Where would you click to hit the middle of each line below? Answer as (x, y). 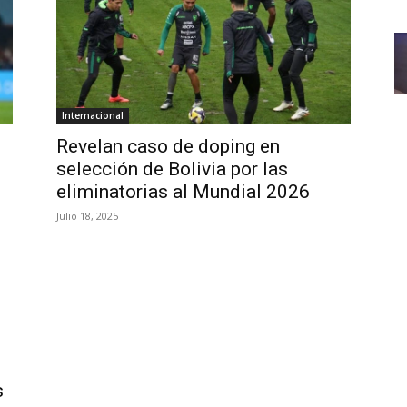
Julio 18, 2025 (87, 216)
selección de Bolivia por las (172, 169)
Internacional (93, 115)
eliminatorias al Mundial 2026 (183, 192)
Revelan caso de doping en (168, 146)
